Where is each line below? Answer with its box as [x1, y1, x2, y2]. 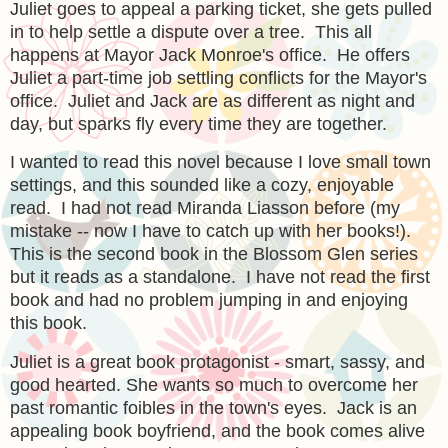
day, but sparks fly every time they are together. [10, 113, 387, 134]
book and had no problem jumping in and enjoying [10, 290, 408, 311]
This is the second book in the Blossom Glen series [10, 244, 418, 265]
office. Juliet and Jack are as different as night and [10, 90, 415, 111]
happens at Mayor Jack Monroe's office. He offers [10, 44, 410, 65]
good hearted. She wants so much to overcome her [10, 375, 418, 396]
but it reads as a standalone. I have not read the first [10, 267, 430, 288]
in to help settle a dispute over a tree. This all [10, 21, 372, 42]
